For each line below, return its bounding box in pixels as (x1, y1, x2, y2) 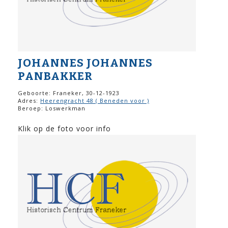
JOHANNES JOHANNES (18, 55, 153, 70)
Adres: (18, 96, 40, 104)
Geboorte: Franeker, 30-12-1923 (18, 89, 120, 97)
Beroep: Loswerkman (18, 104, 85, 112)
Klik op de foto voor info (18, 123, 111, 133)
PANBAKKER (18, 69, 93, 83)
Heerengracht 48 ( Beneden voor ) (40, 96, 149, 104)
